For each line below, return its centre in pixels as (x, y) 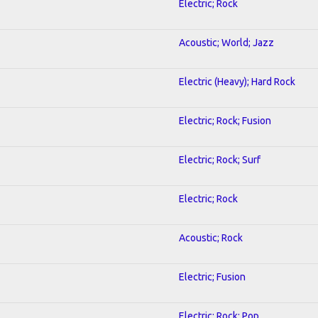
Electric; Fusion (212, 276)
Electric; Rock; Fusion (225, 120)
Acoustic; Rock (211, 237)
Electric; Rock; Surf (220, 159)
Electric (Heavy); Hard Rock (237, 81)
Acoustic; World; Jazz (226, 42)
